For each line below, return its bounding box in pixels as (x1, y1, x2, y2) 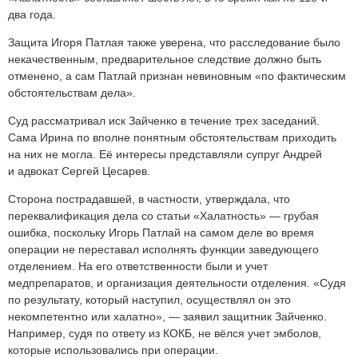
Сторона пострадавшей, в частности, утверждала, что (8, 193, 290, 206)
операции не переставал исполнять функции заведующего (8, 243, 319, 257)
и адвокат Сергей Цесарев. (8, 165, 150, 178)
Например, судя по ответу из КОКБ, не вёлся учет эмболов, (8, 327, 321, 340)
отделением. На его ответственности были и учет (8, 260, 268, 273)
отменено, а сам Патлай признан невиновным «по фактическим (8, 70, 346, 83)
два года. (8, 8, 56, 22)
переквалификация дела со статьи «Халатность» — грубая (8, 209, 319, 223)
